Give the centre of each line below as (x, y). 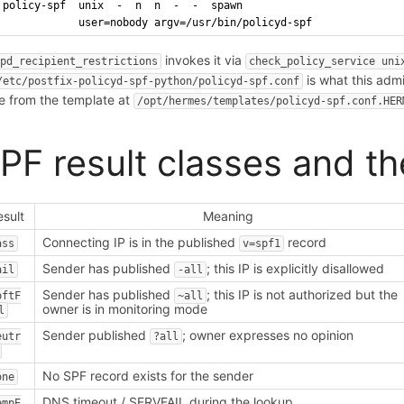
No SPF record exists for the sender (148, 375)
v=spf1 (262, 243)
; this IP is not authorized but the (303, 294)
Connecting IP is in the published (141, 242)
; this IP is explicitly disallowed (296, 268)
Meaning (229, 216)
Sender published (96, 335)
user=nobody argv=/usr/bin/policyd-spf (158, 22)
